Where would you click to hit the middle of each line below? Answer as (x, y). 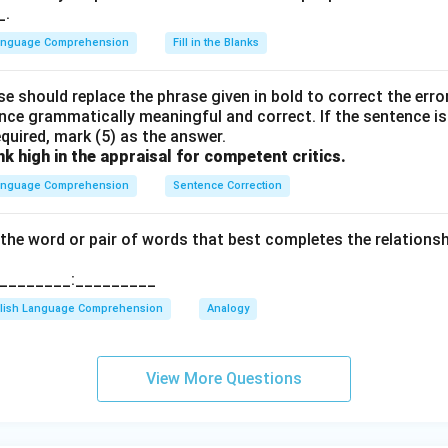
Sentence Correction (227, 185)
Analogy (228, 308)
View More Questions (224, 378)
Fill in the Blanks (216, 42)
